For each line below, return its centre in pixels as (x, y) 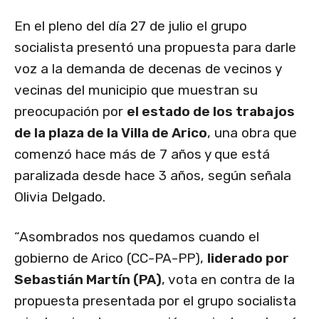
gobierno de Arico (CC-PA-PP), (111, 258)
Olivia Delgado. (60, 197)
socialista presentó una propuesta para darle (155, 48)
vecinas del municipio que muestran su (136, 90)
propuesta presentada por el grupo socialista (155, 301)
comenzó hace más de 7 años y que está (142, 155)
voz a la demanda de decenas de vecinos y (148, 69)
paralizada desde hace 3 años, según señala (153, 176)
